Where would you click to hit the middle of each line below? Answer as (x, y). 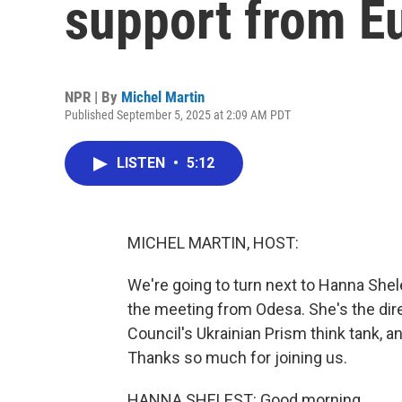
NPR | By (93, 97)
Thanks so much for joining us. (237, 358)
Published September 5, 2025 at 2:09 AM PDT (178, 115)
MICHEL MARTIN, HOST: (213, 243)
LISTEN (143, 163)
